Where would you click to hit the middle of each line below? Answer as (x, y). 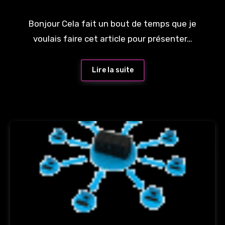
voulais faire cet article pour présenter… (113, 38)
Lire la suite (113, 70)
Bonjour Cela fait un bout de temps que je (113, 23)
